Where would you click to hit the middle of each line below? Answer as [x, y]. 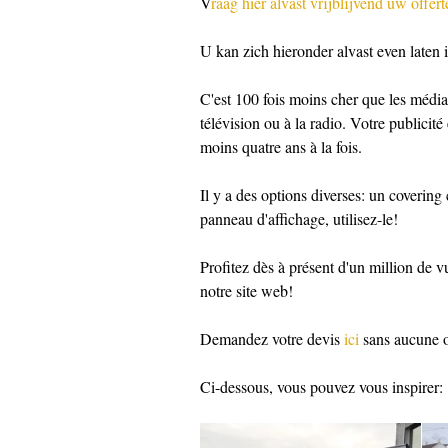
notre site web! [246, 290]
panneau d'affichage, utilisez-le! [299, 218]
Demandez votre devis [272, 338]
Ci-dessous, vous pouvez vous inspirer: [321, 386]
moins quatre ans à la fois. [281, 146]
